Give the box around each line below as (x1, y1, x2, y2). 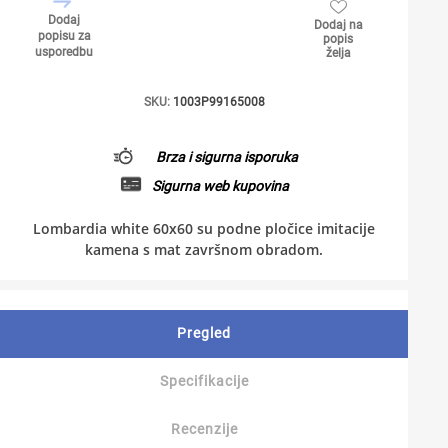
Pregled (176, 325, 231, 341)
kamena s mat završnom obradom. (85, 240, 323, 259)
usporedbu (35, 45, 93, 59)
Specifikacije (159, 373, 249, 389)
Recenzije (170, 421, 238, 437)
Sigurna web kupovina (151, 177, 289, 194)
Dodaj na (313, 18, 363, 32)
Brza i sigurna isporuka (155, 148, 298, 165)
